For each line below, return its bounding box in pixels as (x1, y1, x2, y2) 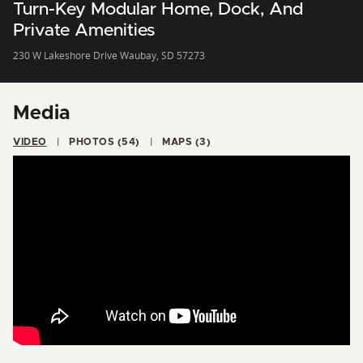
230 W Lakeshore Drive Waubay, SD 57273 (13, 48, 205, 62)
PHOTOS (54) (117, 136, 140, 147)
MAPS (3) (194, 136, 211, 147)
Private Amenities (13, 21, 155, 39)
